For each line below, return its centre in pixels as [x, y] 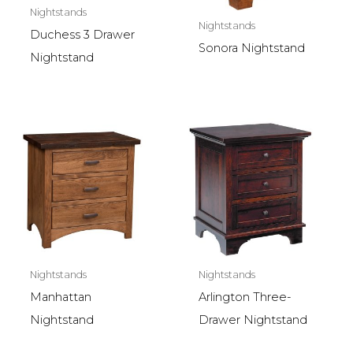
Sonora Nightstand [251, 48]
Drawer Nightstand [253, 320]
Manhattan [60, 297]
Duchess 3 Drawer [82, 35]
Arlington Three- [245, 297]
